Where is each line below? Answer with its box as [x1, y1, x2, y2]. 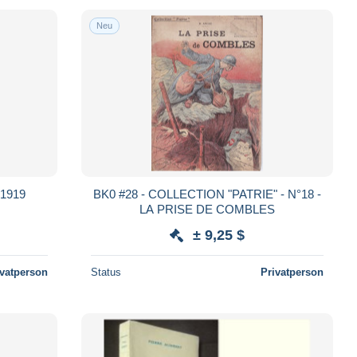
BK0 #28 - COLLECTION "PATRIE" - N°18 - [92, 186, 288, 201]
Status [90, 265, 121, 278]
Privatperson [260, 265, 324, 278]
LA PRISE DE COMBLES [139, 202, 275, 216]
